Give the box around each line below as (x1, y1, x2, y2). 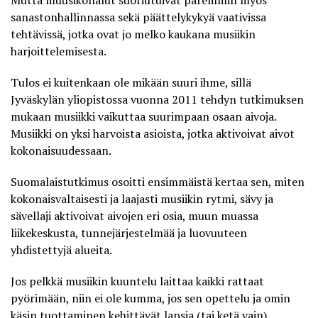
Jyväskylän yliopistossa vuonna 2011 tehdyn (11, 91, 239, 107)
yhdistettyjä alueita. (11, 241, 112, 258)
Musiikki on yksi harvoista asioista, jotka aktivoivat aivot (11, 125, 295, 141)
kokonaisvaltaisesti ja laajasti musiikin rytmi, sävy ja (11, 190, 273, 207)
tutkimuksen (239, 91, 304, 107)
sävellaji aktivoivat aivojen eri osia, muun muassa (11, 207, 258, 224)
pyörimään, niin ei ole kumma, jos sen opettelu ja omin (11, 290, 290, 306)
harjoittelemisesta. (11, 43, 106, 59)
